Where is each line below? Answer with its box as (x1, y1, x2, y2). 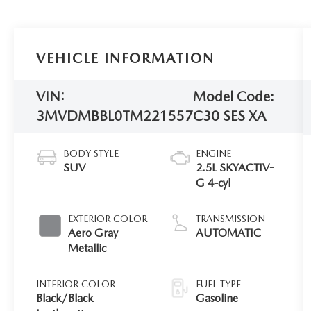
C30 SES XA (193, 108, 267, 125)
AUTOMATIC (196, 226, 262, 240)
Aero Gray (68, 226, 119, 240)
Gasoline (196, 292, 239, 305)
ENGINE (196, 148, 232, 160)
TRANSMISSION (196, 213, 266, 225)
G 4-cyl (196, 176, 231, 190)
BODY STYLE (63, 148, 119, 160)
